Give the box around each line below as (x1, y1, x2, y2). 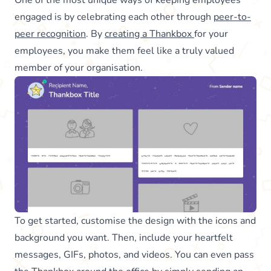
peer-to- (214, 10, 251, 24)
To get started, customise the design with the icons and (15, 214, 256, 227)
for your (194, 27, 228, 41)
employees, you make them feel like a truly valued (15, 44, 234, 57)
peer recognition (15, 27, 86, 41)
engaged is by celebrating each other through (15, 10, 214, 24)
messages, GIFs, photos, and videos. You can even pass (15, 247, 254, 261)
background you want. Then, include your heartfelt (15, 230, 233, 244)
